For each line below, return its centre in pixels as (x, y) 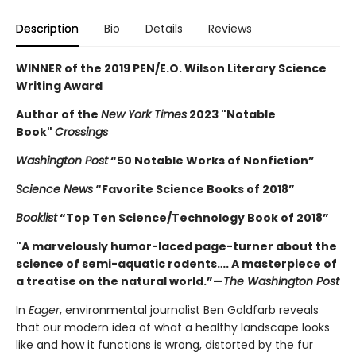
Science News (54, 190)
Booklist (37, 218)
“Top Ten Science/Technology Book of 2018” (193, 218)
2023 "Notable (231, 115)
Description (47, 29)
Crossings (81, 132)
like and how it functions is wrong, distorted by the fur (164, 345)
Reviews (230, 29)
